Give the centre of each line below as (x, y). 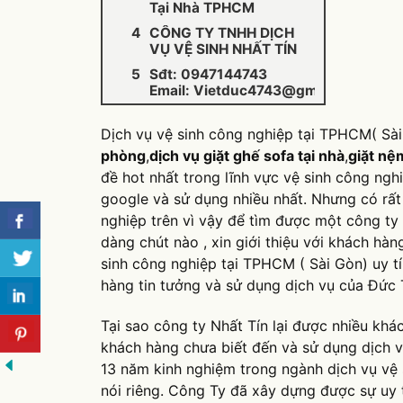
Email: (171, 90)
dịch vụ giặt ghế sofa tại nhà (247, 155)
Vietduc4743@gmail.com (280, 90)
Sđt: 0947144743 (208, 74)
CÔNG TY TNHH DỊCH (222, 32)
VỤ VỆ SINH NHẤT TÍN (223, 49)
